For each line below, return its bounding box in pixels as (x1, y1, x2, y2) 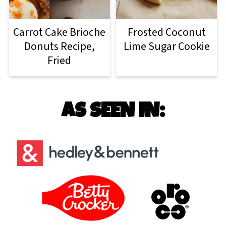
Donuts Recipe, (24, 38, 95, 54)
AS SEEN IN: (61, 102, 165, 123)
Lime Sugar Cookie (123, 38, 210, 54)
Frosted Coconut (127, 24, 206, 40)
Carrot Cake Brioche (13, 24, 106, 40)
